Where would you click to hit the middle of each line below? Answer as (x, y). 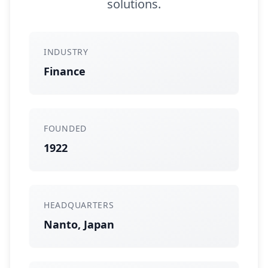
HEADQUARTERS (79, 205)
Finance (65, 71)
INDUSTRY (66, 52)
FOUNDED (65, 128)
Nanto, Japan (79, 224)
